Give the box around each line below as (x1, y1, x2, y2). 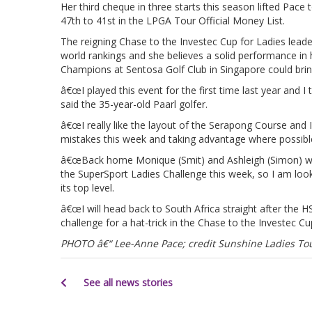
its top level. (61, 180, 114, 194)
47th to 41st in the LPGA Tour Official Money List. (61, 13, 285, 27)
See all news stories (81, 275, 173, 289)
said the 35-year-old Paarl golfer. (61, 97, 208, 111)
